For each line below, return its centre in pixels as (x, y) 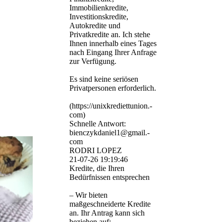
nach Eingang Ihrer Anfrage (113, 53)
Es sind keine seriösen (104, 79)
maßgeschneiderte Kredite (110, 204)
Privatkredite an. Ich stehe (110, 35)
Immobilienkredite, (99, 8)
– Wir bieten (88, 195)
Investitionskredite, (99, 17)
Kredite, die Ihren (97, 168)
